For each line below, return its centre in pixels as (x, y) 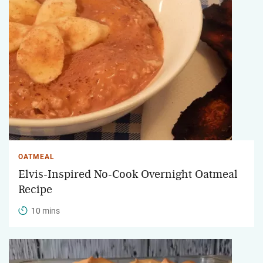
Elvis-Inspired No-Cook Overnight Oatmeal (128, 174)
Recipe (35, 189)
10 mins (45, 210)
